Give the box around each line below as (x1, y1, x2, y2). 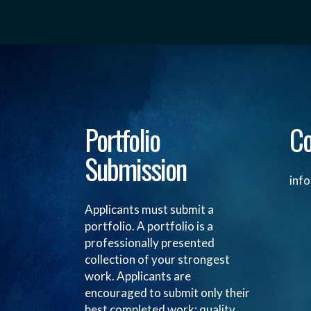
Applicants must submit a (85, 202, 214, 217)
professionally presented (85, 235, 215, 250)
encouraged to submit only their (85, 285, 250, 300)
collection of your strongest (85, 252, 230, 267)
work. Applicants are (85, 269, 191, 283)
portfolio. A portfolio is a (85, 219, 213, 233)
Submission (85, 148, 186, 190)
